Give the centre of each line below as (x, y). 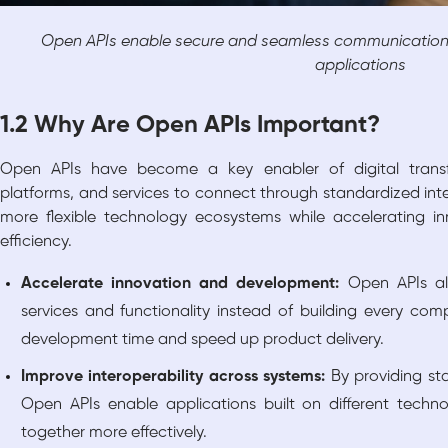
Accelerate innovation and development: (184, 283)
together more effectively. (113, 433)
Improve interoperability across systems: (175, 377)
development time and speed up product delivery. (202, 339)
